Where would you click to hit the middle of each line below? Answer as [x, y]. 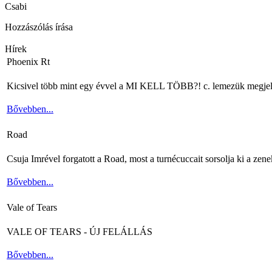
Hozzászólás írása [39, 27]
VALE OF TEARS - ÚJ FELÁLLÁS [80, 231]
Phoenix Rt [28, 61]
